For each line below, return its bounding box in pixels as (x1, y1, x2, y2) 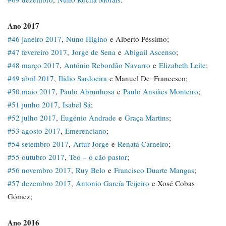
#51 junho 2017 (8, 99, 58, 109)
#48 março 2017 (8, 60, 60, 70)
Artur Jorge (73, 139, 109, 149)
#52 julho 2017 (8, 112, 56, 123)
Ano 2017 (8, 20, 39, 31)
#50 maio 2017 (8, 86, 55, 96)
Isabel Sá (63, 99, 91, 109)
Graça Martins (125, 112, 169, 123)
